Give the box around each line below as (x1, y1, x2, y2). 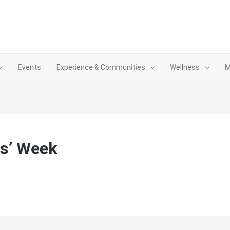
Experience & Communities (56, 63, 145, 71)
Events (17, 63, 41, 71)
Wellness (170, 63, 200, 71)
